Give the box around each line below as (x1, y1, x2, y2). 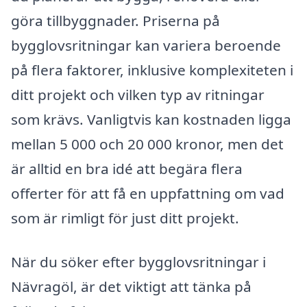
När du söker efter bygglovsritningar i (11, 251, 266, 271)
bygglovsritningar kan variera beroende (11, 36, 281, 56)
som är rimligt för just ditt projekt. (11, 208, 239, 228)
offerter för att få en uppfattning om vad (11, 184, 284, 204)
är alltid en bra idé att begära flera (11, 159, 243, 179)
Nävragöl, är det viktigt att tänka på (11, 276, 251, 296)
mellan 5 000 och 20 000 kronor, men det (11, 134, 284, 154)
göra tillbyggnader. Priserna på (11, 11, 220, 31)
